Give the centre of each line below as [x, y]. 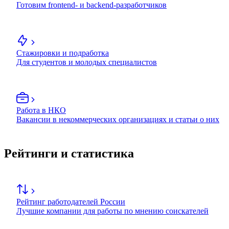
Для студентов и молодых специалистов [87, 62]
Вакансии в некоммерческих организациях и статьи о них [118, 120]
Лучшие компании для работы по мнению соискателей [112, 211]
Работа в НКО [41, 110]
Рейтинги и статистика [69, 154]
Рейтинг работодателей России [71, 202]
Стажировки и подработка [63, 53]
